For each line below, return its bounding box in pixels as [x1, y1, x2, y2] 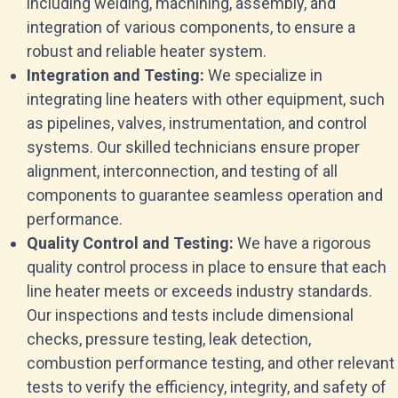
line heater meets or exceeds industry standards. [27, 282, 372, 300]
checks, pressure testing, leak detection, [27, 330, 311, 348]
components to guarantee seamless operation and [27, 186, 383, 204]
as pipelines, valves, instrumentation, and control [27, 114, 367, 132]
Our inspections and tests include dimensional [27, 306, 354, 324]
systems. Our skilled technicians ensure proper [27, 138, 360, 156]
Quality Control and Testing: [27, 234, 237, 252]
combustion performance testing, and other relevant [27, 354, 394, 372]
